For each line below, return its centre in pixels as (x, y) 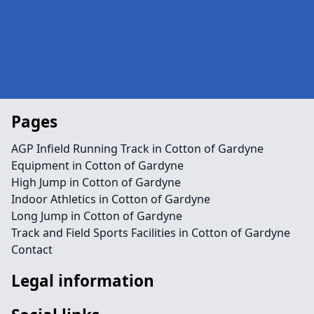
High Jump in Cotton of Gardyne (96, 182)
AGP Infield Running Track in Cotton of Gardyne (137, 149)
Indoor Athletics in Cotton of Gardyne (111, 199)
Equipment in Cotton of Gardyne (97, 165)
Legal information (83, 281)
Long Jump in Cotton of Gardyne (97, 216)
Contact (32, 250)
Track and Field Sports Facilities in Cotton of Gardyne (151, 233)
